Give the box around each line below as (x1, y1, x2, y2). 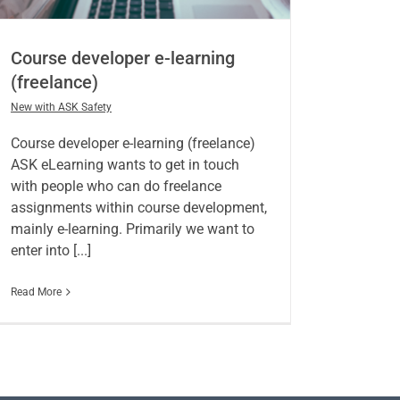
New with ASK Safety (10, 101, 112, 114)
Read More (10, 286, 62, 299)
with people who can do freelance (10, 178, 221, 196)
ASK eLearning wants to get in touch (10, 156, 239, 174)
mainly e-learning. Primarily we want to (10, 221, 254, 238)
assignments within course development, (10, 199, 267, 217)
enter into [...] (10, 242, 91, 260)
